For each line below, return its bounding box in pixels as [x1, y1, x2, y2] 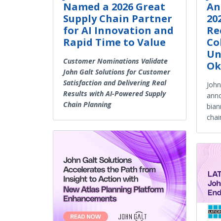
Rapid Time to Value [63, 35, 166, 49]
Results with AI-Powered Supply [63, 88, 166, 98]
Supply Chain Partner [63, 11, 172, 25]
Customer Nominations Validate [63, 56, 168, 66]
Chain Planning [63, 99, 111, 109]
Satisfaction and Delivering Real [63, 77, 166, 87]
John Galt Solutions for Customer [63, 67, 170, 76]
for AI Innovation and [63, 23, 174, 37]
